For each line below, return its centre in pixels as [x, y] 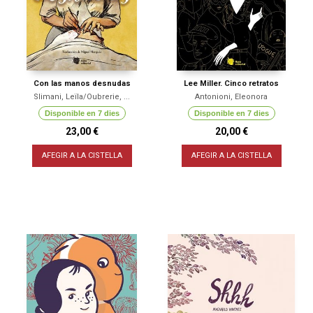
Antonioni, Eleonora [231, 97]
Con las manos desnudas [82, 83]
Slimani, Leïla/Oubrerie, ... [82, 97]
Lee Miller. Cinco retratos [231, 83]
